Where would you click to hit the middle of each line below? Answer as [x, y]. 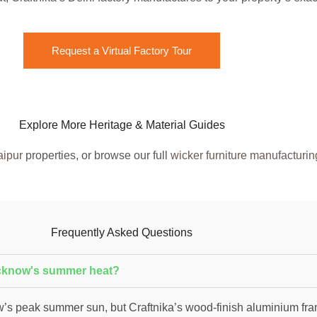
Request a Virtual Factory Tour [122, 50]
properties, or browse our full [97, 155]
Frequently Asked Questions [122, 232]
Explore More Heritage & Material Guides [122, 125]
